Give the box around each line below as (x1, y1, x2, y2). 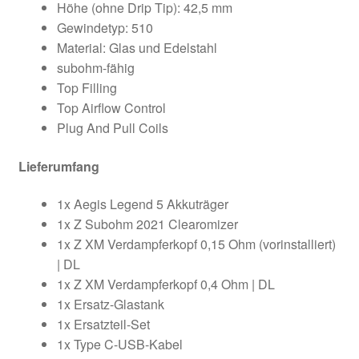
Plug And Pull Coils (56, 118, 168, 137)
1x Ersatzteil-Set (56, 315, 150, 334)
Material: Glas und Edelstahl (56, 38, 217, 57)
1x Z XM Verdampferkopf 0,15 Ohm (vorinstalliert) (56, 235, 336, 254)
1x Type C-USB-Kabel (56, 335, 183, 354)
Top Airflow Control (56, 98, 166, 117)
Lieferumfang (18, 156, 99, 175)
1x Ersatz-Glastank (56, 295, 164, 314)
